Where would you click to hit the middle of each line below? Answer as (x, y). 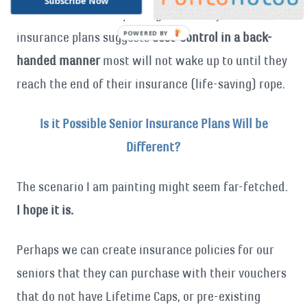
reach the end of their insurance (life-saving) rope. (151, 84)
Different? (153, 147)
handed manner (58, 61)
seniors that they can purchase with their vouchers (151, 273)
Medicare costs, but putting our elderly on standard (152, 14)
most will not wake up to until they (194, 61)
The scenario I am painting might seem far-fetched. (152, 187)
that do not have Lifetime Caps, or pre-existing (138, 296)
